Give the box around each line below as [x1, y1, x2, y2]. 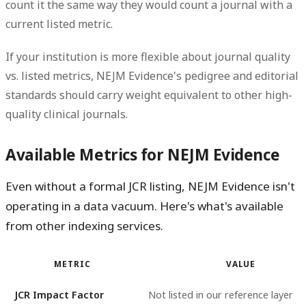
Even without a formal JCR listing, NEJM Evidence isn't [5, 178, 295, 195]
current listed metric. [5, 16, 113, 32]
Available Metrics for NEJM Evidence [5, 144, 280, 166]
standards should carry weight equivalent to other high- [5, 87, 292, 102]
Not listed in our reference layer [148, 288, 293, 301]
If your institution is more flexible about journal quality [5, 48, 290, 64]
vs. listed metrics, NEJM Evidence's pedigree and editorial [5, 68, 298, 83]
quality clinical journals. [5, 106, 128, 122]
